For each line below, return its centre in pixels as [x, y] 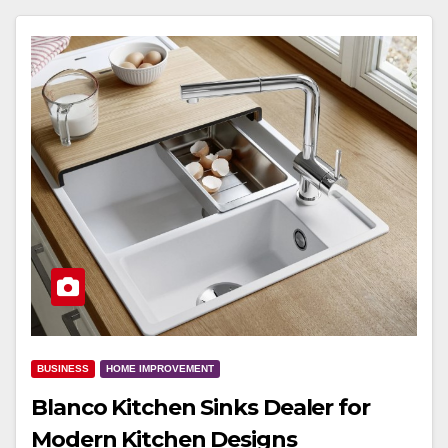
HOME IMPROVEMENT [160, 368]
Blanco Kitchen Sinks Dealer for [200, 407]
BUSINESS [63, 368]
